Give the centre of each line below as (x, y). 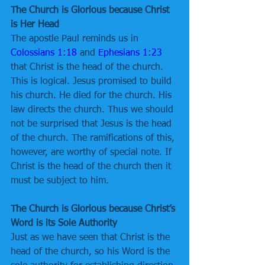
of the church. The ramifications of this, (94, 138)
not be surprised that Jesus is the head (93, 124)
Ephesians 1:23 (130, 53)
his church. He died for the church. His (93, 96)
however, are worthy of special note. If (93, 153)
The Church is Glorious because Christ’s (94, 209)
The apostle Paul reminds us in (76, 39)
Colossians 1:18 (44, 53)
